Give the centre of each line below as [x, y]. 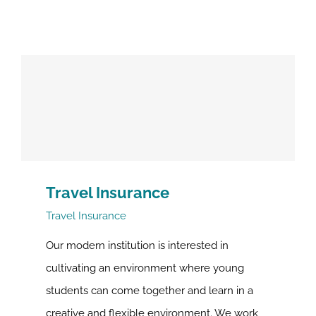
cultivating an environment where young [145, 268]
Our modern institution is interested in [137, 245]
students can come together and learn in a [150, 291]
